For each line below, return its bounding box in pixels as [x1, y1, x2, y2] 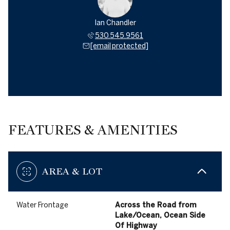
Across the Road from [115, 201, 197, 209]
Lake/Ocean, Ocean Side [115, 211, 205, 220]
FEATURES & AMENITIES [8, 122, 178, 139]
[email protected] [90, 42, 148, 50]
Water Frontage [16, 201, 68, 209]
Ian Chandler [94, 18, 136, 27]
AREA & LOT [42, 165, 102, 178]
